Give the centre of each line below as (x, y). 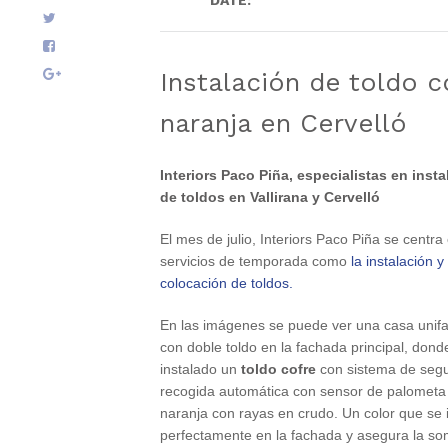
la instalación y (397, 261)
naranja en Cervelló (283, 123)
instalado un (200, 369)
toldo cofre (278, 369)
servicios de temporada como (255, 261)
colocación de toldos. (226, 283)
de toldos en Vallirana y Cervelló (270, 197)
